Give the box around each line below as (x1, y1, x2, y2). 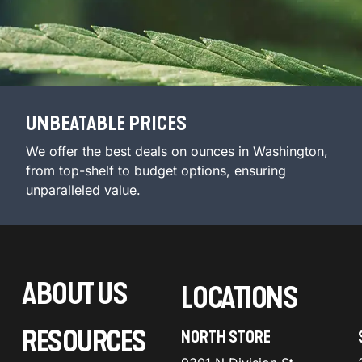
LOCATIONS (180, 281, 298, 317)
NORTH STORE (180, 327, 271, 347)
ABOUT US (22, 277, 128, 313)
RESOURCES (22, 325, 146, 360)
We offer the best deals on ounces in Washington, (26, 143, 328, 160)
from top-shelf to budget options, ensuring (26, 162, 286, 179)
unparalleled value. (26, 182, 141, 199)
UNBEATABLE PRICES (26, 112, 187, 136)
